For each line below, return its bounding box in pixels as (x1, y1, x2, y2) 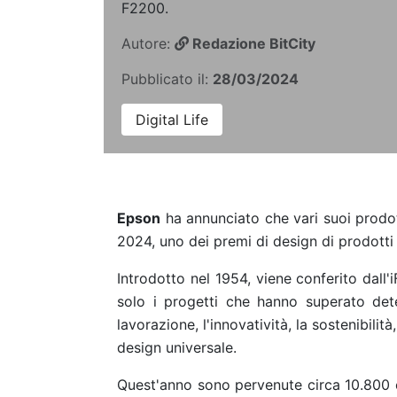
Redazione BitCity (189, 35, 315, 52)
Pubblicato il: (121, 70, 213, 88)
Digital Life (136, 111, 208, 128)
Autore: (121, 35, 175, 52)
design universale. (117, 339, 237, 356)
